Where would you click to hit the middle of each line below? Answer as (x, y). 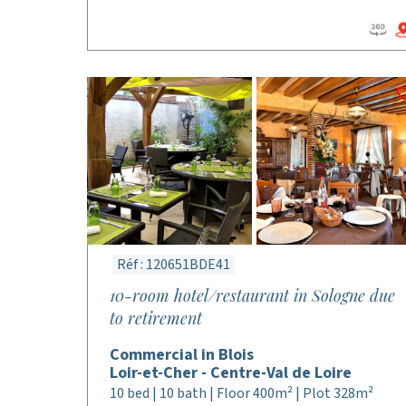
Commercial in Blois (182, 355)
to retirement (156, 318)
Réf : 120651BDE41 (174, 265)
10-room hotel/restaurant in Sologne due (252, 295)
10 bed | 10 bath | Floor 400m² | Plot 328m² (242, 393)
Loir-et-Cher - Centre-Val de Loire (231, 373)
